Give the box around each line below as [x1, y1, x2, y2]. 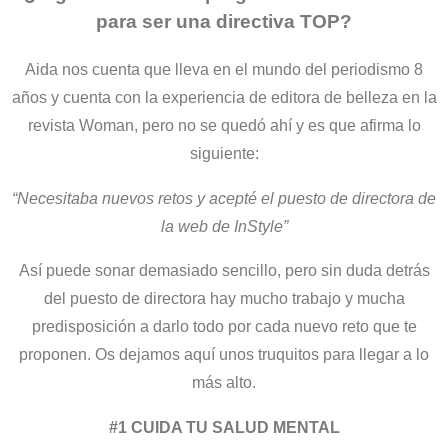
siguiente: [189, 144, 259, 163]
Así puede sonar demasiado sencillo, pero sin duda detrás [18, 261, 430, 280]
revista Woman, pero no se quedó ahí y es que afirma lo [27, 116, 421, 135]
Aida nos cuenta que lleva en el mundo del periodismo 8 [25, 60, 423, 79]
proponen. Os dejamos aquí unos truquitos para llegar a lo [19, 345, 429, 364]
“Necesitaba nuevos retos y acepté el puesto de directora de [12, 188, 436, 207]
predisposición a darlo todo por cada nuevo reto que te [31, 317, 417, 336]
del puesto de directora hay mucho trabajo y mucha [43, 289, 405, 308]
